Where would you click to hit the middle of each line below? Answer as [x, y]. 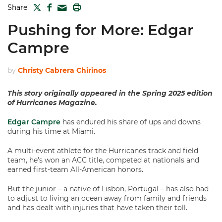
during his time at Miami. [51, 131]
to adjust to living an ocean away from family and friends [107, 198]
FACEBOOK [69, 6]
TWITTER [55, 6]
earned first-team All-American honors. [75, 169]
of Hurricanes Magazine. [52, 103]
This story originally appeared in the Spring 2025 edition [110, 93]
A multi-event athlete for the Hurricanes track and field [103, 151]
